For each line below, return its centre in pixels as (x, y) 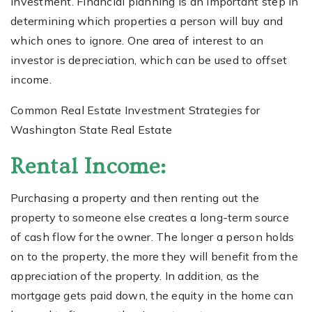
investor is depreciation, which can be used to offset (149, 60)
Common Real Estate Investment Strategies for (135, 110)
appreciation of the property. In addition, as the (135, 275)
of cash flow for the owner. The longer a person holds (153, 236)
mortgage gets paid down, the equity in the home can (152, 295)
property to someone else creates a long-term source (150, 217)
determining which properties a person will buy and (147, 21)
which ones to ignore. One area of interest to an (137, 40)
